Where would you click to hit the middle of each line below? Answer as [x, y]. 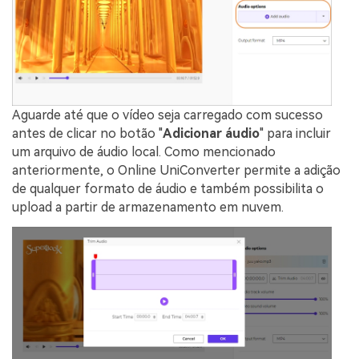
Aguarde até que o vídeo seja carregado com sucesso [167, 115]
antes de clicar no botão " [87, 134]
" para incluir [295, 134]
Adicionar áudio [211, 134]
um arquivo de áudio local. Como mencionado [144, 152]
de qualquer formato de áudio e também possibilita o [168, 189]
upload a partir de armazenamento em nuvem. [148, 208]
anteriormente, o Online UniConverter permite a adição [176, 171]
